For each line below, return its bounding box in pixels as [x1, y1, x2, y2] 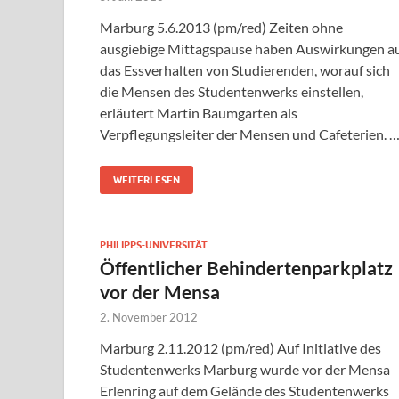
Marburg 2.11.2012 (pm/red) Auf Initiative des [100, 339, 381, 357]
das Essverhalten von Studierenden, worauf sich [100, 61, 390, 79]
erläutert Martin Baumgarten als [100, 104, 297, 122]
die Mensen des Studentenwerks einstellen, [100, 83, 363, 101]
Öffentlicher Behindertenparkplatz [100, 256, 393, 280]
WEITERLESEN [113, 174, 180, 187]
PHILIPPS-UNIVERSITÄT [100, 239, 208, 252]
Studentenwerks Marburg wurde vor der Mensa [100, 361, 390, 379]
